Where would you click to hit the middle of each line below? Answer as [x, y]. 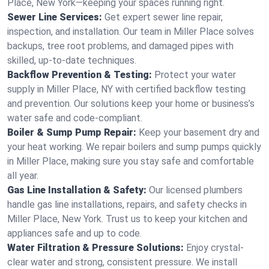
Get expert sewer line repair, [164, 17]
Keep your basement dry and [199, 132]
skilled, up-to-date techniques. [72, 60]
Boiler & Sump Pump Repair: [72, 132]
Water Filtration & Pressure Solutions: [95, 248]
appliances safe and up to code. [74, 233]
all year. [23, 176]
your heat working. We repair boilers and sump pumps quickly [134, 147]
